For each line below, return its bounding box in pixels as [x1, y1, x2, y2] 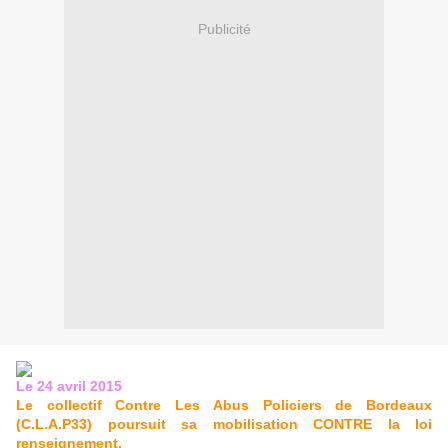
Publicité [197, 20, 251, 37]
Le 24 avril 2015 [16, 378, 122, 395]
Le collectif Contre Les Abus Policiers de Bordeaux [16, 397, 432, 414]
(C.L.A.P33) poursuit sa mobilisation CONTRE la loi [16, 416, 432, 433]
